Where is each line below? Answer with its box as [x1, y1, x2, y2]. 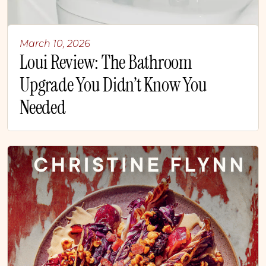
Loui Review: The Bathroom [20, 50, 192, 75]
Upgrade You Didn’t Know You [20, 72, 207, 98]
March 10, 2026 [20, 38, 90, 50]
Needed [20, 95, 66, 121]
